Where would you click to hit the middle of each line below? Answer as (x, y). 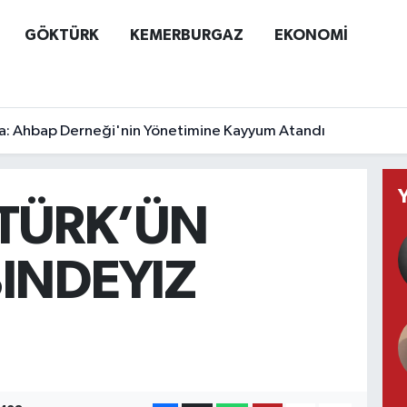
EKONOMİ (311, 35)
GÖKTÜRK (61, 35)
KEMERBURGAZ (186, 35)
